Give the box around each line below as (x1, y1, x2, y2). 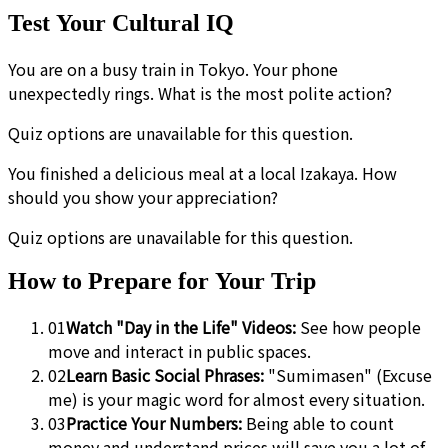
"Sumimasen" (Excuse (264, 363, 432, 388)
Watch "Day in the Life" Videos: (66, 315, 296, 340)
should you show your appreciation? (8, 184, 278, 209)
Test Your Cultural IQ (8, 9, 234, 36)
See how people (296, 315, 421, 340)
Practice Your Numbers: (66, 411, 242, 436)
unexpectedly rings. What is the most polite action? (8, 80, 392, 105)
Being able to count (242, 411, 394, 436)
